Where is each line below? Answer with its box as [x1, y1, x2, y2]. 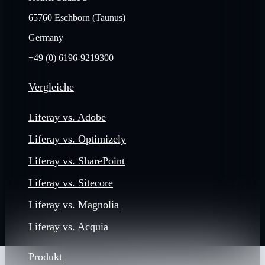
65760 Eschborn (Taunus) [28, 12, 125, 22]
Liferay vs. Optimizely [28, 133, 126, 146]
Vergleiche [28, 81, 74, 93]
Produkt [28, 251, 62, 263]
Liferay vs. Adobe [28, 111, 106, 124]
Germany [28, 33, 63, 43]
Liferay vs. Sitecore [28, 177, 113, 189]
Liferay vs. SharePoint [28, 155, 125, 167]
